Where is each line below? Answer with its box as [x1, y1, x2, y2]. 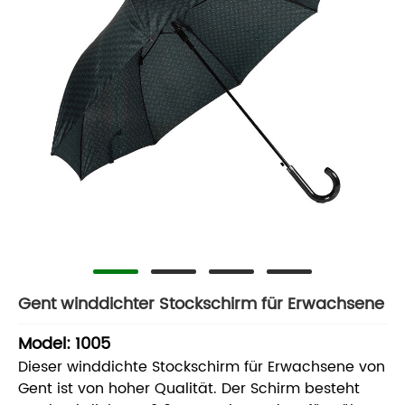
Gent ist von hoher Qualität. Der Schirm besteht [18, 377, 360, 401]
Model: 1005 [18, 331, 110, 358]
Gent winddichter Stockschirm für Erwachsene [18, 291, 384, 317]
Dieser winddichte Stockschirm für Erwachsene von [18, 355, 385, 380]
